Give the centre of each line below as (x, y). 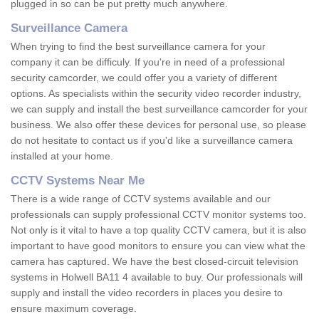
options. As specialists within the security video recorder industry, (156, 94)
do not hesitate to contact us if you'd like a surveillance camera (152, 141)
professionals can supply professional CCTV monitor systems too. (158, 215)
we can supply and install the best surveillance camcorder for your (159, 109)
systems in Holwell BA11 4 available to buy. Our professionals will (157, 277)
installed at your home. (63, 156)
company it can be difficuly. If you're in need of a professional (148, 62)
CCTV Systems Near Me (78, 181)
